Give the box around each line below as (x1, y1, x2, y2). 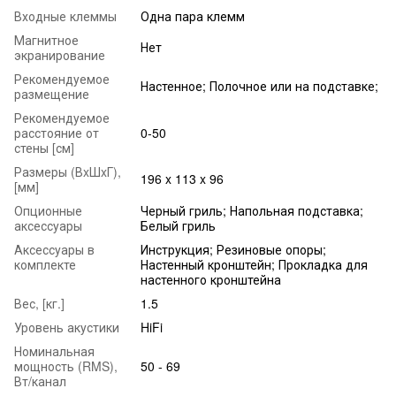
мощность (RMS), (14, 356, 118, 375)
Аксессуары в (14, 240, 95, 258)
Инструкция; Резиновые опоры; (141, 240, 326, 258)
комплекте (14, 255, 76, 273)
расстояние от (14, 123, 99, 141)
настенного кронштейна (141, 270, 281, 288)
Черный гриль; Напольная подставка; (141, 201, 363, 219)
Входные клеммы (14, 6, 117, 25)
